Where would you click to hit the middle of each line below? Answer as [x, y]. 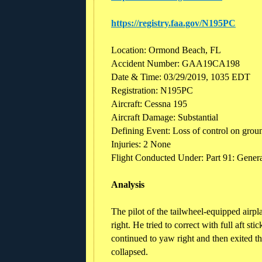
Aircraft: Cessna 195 [149, 104]
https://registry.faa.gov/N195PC [173, 23]
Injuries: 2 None [141, 144]
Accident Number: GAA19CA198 [175, 63]
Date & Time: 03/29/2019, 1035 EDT [181, 77]
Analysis [128, 184]
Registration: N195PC [152, 90]
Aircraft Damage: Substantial [165, 117]
